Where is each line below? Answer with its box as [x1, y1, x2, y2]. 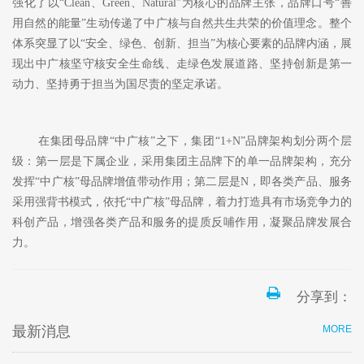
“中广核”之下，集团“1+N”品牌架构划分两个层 [109, 135, 353, 148]
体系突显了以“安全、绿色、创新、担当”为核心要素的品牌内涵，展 [12, 37, 352, 50]
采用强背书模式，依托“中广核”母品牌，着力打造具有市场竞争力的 [12, 196, 352, 209]
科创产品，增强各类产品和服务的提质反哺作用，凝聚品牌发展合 [12, 216, 352, 229]
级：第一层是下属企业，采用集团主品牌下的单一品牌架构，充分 [12, 155, 352, 168]
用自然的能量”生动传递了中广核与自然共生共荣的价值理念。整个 [12, 17, 352, 30]
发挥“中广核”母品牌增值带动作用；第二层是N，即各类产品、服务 [12, 175, 352, 188]
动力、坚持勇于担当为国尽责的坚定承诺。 [12, 78, 228, 91]
